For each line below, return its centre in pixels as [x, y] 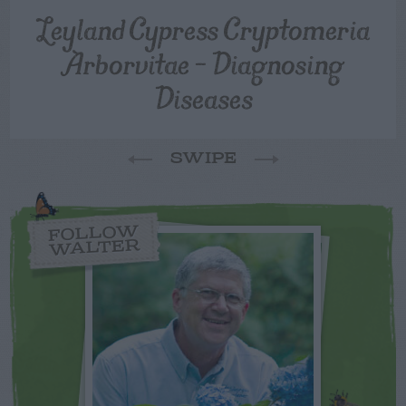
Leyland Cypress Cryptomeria [204, 28]
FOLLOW [94, 234]
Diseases [204, 97]
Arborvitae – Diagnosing [204, 63]
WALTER [95, 248]
